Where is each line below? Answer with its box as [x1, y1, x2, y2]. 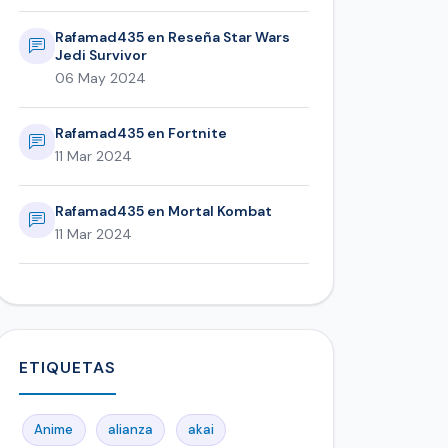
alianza [108, 421, 154, 439]
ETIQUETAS [19, 357, 116, 379]
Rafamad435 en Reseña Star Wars [55, 28, 290, 47]
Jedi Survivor [55, 46, 147, 65]
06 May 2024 [55, 69, 146, 88]
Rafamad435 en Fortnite [55, 124, 227, 143]
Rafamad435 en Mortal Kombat [55, 202, 272, 221]
